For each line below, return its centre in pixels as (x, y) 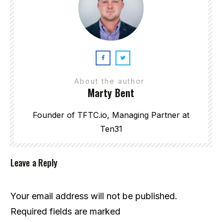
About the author (111, 81)
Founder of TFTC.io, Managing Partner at (111, 115)
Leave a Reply (34, 162)
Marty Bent (111, 92)
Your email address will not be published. (94, 196)
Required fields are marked (65, 211)
